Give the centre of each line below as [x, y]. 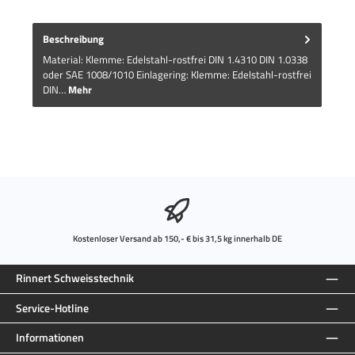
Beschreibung [73, 38]
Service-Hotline [52, 308]
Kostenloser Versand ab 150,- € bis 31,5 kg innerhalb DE [177, 238]
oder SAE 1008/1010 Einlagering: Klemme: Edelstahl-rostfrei [177, 75]
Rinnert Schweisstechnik [75, 279]
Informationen [50, 338]
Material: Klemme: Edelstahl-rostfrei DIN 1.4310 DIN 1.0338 [175, 60]
